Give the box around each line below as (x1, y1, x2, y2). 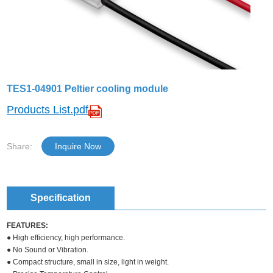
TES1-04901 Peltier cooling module (7, 83, 169, 94)
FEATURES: (7, 221, 49, 230)
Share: (7, 141, 33, 151)
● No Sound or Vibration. (7, 245, 89, 254)
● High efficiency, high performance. (7, 233, 126, 242)
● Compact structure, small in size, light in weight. (7, 257, 169, 266)
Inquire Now (55, 141, 102, 151)
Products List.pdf (7, 104, 89, 116)
